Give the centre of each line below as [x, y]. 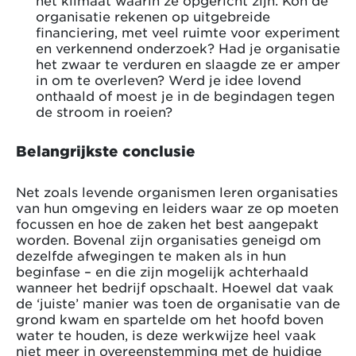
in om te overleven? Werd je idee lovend [168, 79]
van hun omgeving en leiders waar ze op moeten [177, 207]
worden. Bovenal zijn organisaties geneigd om [168, 239]
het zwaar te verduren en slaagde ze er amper [188, 63]
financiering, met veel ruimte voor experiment [188, 31]
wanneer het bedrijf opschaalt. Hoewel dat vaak [175, 286]
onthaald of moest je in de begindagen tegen [185, 95]
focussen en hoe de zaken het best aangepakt [167, 223]
